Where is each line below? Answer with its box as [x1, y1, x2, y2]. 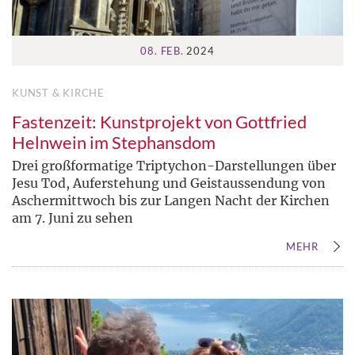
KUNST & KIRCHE [12, 86, 105, 99]
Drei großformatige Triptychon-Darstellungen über [12, 157, 336, 174]
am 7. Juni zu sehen [12, 209, 133, 226]
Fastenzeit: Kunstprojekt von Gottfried [12, 110, 307, 132]
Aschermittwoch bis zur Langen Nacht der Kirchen [12, 192, 330, 208]
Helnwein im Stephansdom [12, 131, 216, 153]
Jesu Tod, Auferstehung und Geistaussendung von [12, 174, 326, 191]
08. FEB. [140, 44, 184, 57]
